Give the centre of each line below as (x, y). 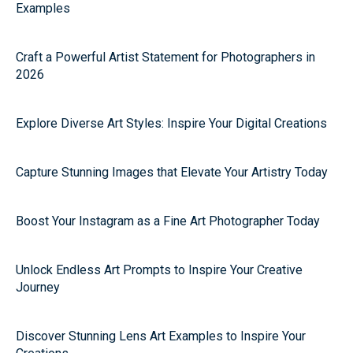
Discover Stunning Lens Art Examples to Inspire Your (161, 336)
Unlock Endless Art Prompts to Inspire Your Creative (159, 270)
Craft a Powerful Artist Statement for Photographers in (165, 57)
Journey (38, 287)
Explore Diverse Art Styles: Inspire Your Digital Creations (171, 123)
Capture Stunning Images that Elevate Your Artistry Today (172, 172)
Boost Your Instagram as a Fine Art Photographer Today (168, 221)
